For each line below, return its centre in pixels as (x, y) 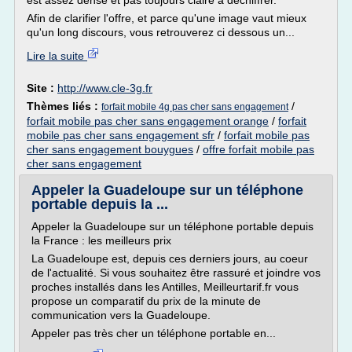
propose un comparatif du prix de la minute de (146, 301)
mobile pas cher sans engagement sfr (121, 135)
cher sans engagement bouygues (110, 149)
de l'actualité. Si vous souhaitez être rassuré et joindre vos (176, 273)
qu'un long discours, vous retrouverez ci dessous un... (161, 32)
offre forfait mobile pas (258, 149)
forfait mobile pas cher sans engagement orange (148, 121)
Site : (42, 88)
